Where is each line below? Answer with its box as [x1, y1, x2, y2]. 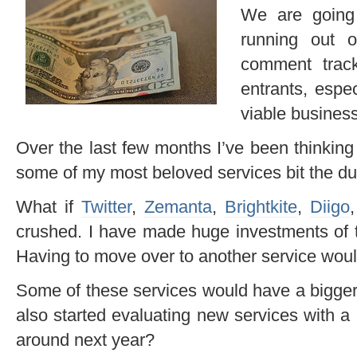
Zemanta [144, 196, 212, 217]
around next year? [16, 329, 155, 350]
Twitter [81, 196, 131, 217]
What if [16, 196, 81, 217]
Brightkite [225, 196, 297, 217]
